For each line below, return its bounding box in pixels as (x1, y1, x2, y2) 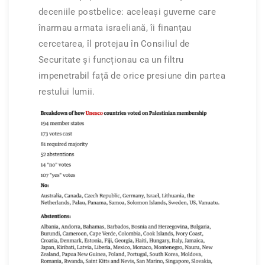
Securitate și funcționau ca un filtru (38, 54, 184, 65)
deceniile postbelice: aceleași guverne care (38, 6, 216, 17)
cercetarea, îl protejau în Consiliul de (38, 38, 190, 49)
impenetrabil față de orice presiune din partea (38, 70, 225, 81)
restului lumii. (38, 86, 95, 97)
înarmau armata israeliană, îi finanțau (38, 22, 192, 33)
